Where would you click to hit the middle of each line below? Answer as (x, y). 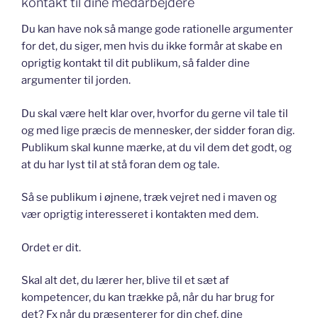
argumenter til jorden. (76, 81)
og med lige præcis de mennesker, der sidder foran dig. (158, 130)
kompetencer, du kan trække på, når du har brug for (148, 298)
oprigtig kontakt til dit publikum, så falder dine (136, 64)
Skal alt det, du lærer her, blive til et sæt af (125, 281)
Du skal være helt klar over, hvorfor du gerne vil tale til (155, 113)
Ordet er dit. (51, 247)
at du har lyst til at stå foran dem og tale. (120, 164)
